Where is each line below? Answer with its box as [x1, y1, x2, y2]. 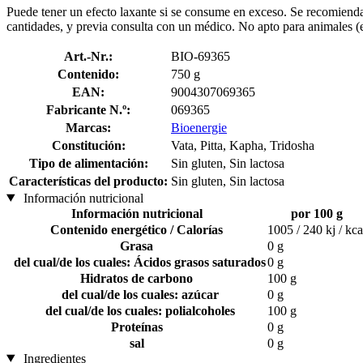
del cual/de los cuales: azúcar [54, 287, 219, 301]
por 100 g [291, 206, 343, 220]
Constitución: [51, 138, 126, 152]
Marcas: [66, 120, 111, 135]
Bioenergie [171, 120, 227, 135]
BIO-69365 [171, 49, 230, 63]
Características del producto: [9, 173, 168, 188]
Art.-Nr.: [64, 49, 113, 63]
